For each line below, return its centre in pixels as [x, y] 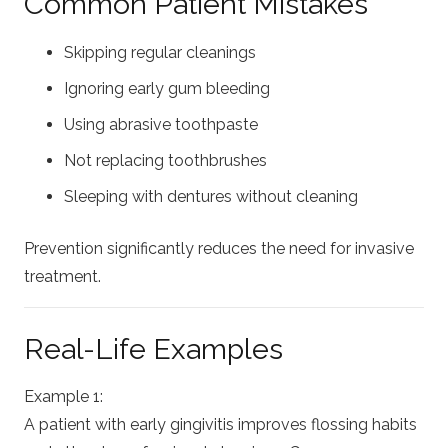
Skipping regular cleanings [160, 52]
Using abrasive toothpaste [161, 124]
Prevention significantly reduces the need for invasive [219, 248]
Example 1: [63, 396]
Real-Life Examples [153, 348]
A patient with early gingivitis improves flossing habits [220, 424]
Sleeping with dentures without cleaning [211, 196]
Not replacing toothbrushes [165, 160]
